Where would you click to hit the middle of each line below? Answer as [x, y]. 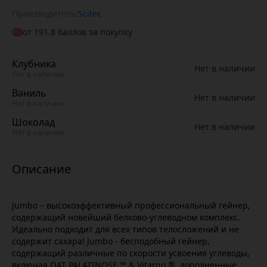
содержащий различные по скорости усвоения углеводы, [131, 253]
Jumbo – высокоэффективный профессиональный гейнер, [131, 205]
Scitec [90, 13]
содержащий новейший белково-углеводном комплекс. [126, 217]
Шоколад [33, 122]
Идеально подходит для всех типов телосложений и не [125, 229]
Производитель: [45, 13]
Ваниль [29, 93]
